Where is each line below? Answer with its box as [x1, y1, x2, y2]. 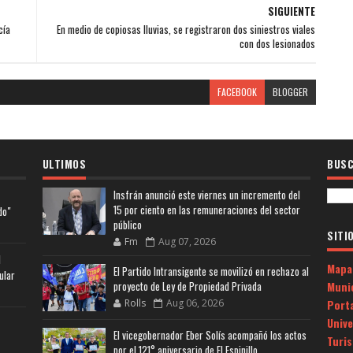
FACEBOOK [217, 85, 257, 98]
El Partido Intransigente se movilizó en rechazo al [113, 263, 309, 279]
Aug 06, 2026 [165, 296, 224, 310]
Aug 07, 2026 [158, 235, 216, 248]
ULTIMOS [42, 156, 87, 172]
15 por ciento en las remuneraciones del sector [113, 202, 300, 217]
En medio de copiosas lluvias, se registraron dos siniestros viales [56, 21, 315, 37]
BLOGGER [272, 85, 308, 98]
